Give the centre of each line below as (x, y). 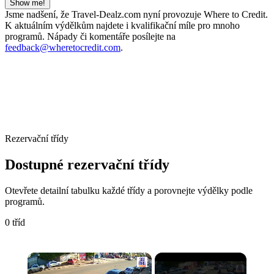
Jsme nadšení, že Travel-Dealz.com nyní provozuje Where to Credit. (136, 14)
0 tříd (15, 222)
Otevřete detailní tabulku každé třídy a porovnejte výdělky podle (129, 190)
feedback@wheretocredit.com (63, 47)
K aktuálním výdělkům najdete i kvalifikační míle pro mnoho (122, 25)
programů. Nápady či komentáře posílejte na (90, 36)
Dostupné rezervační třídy (87, 164)
